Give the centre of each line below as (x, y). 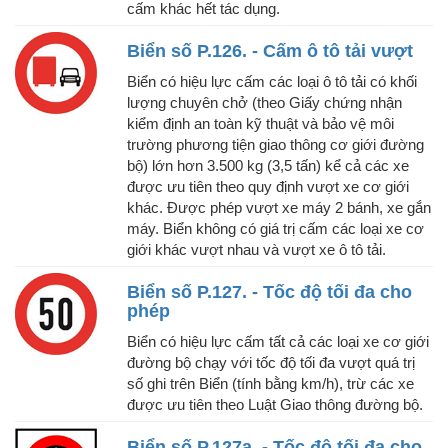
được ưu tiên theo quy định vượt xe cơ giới (268, 187)
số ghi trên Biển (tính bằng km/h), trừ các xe (270, 384)
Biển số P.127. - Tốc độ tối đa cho (269, 292)
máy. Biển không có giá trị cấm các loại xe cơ (275, 229)
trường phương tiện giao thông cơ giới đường (275, 145)
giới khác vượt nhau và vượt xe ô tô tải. (256, 250)
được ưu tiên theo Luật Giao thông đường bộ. (275, 405)
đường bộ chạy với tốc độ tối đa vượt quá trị (271, 363)
